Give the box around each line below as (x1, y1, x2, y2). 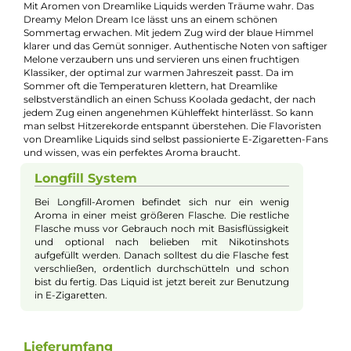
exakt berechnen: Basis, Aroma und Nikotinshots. (45, 66, 275, 78)
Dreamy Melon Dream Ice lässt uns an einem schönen (25, 211, 308, 223)
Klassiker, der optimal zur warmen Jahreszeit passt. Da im (25, 270, 327, 283)
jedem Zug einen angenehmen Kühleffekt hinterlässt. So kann (25, 314, 349, 327)
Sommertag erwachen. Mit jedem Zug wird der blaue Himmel (25, 226, 349, 238)
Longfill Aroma (25, 167, 140, 186)
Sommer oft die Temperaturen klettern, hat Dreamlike (25, 284, 308, 298)
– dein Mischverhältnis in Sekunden (163, 52, 333, 64)
